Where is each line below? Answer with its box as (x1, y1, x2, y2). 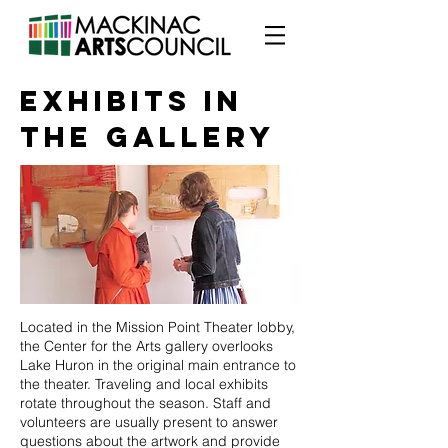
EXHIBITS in (20, 83, 243, 119)
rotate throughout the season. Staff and (20, 394, 271, 412)
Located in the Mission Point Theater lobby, (20, 318, 295, 336)
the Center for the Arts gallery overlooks (20, 337, 273, 355)
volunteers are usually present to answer (20, 413, 278, 431)
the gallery (20, 119, 276, 155)
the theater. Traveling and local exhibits (20, 375, 268, 393)
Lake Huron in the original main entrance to (20, 356, 296, 374)
